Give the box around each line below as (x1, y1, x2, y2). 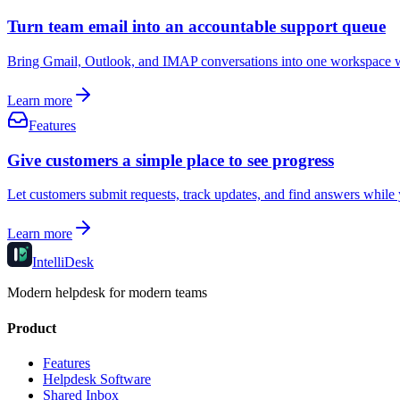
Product (7, 320, 56, 336)
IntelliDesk (32, 254, 94, 271)
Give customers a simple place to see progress (7, 150, 334, 170)
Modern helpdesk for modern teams (7, 285, 207, 301)
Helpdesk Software (43, 371, 151, 387)
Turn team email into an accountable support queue (7, 17, 386, 37)
